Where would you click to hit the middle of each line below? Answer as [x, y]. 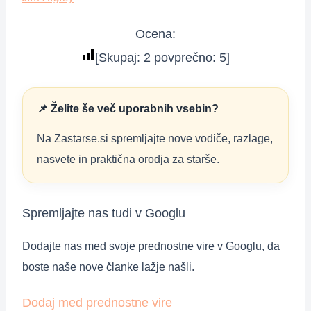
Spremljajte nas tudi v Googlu [104, 213]
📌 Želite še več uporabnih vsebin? [128, 108]
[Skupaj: [119, 57]
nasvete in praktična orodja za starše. [128, 159]
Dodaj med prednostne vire [97, 302]
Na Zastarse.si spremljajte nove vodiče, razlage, [155, 138]
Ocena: [155, 34]
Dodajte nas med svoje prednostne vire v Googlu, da [151, 246]
